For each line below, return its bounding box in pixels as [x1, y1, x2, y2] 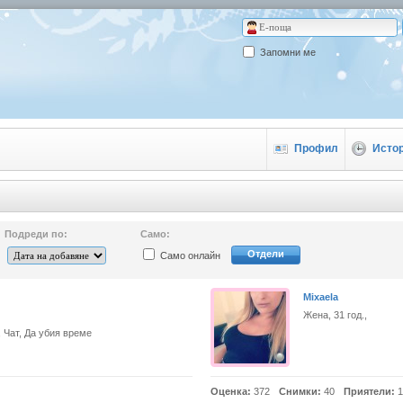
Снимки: [279, 386, 321, 397]
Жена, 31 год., [303, 309, 367, 320]
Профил [294, 142, 338, 155]
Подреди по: [4, 228, 67, 239]
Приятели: [344, 386, 395, 397]
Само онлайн [160, 250, 220, 261]
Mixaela [303, 291, 338, 302]
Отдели [247, 248, 284, 259]
